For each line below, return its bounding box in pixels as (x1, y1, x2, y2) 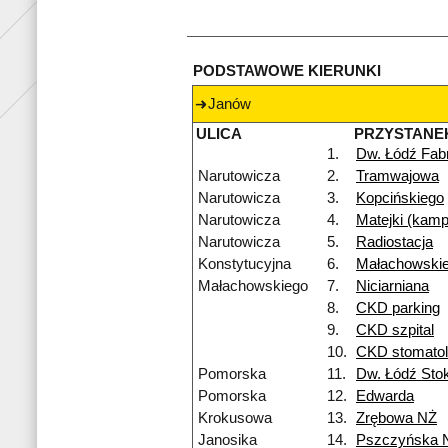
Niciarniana (356, 278, 429, 295)
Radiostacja (356, 234, 433, 251)
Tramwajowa (356, 168, 439, 185)
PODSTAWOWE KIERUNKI (193, 63, 381, 80)
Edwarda (356, 388, 414, 405)
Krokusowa (198, 410, 272, 427)
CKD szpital (356, 322, 434, 339)
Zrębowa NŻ (356, 410, 437, 427)
